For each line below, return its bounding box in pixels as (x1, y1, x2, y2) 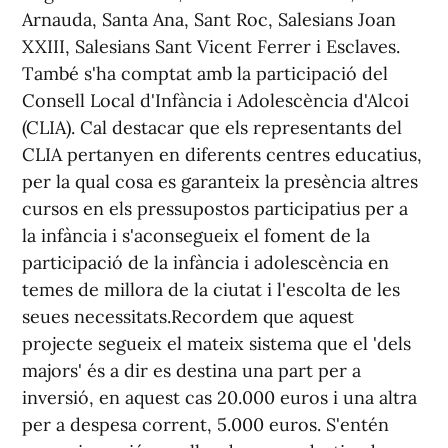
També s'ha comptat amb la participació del (22, 62, 388, 85)
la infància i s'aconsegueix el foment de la (22, 224, 370, 247)
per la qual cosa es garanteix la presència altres (22, 170, 418, 193)
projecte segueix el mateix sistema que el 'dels (22, 332, 411, 355)
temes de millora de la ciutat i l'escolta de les (22, 278, 400, 301)
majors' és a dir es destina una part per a (22, 359, 361, 382)
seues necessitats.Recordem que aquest (22, 305, 354, 328)
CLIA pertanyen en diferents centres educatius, (22, 143, 422, 166)
